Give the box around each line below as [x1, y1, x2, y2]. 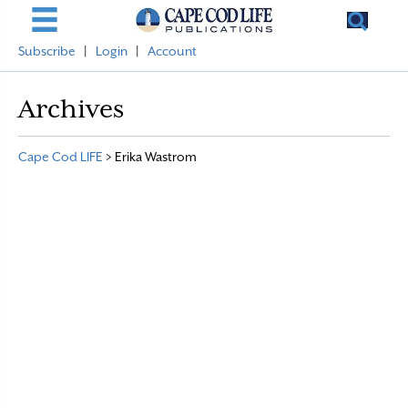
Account [148, 44, 197, 58]
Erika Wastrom [115, 149, 197, 164]
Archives [18, 94, 124, 123]
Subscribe [18, 44, 76, 58]
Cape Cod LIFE [18, 149, 103, 164]
